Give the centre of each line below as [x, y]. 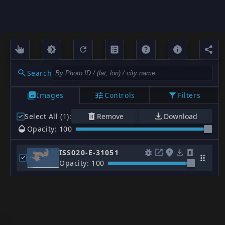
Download [181, 117]
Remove [110, 117]
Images [50, 95]
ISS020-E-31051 [89, 153]
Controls [120, 95]
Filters [189, 95]
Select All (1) [47, 117]
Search [39, 73]
